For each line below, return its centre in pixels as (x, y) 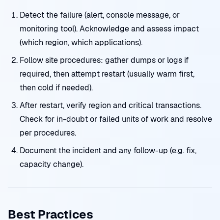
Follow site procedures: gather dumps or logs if (104, 60)
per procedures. (48, 133)
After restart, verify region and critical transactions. (110, 105)
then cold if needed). (56, 88)
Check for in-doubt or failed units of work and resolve (116, 119)
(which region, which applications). (81, 42)
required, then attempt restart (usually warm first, (107, 74)
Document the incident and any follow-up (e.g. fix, (108, 151)
